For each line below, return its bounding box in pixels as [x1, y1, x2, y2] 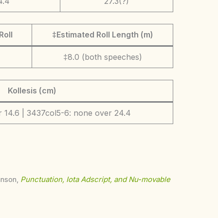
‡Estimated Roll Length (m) [52, 29, 153, 39]
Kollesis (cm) [8, 85, 56, 95]
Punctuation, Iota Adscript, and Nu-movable [20, 174, 170, 184]
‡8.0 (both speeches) [63, 52, 142, 62]
